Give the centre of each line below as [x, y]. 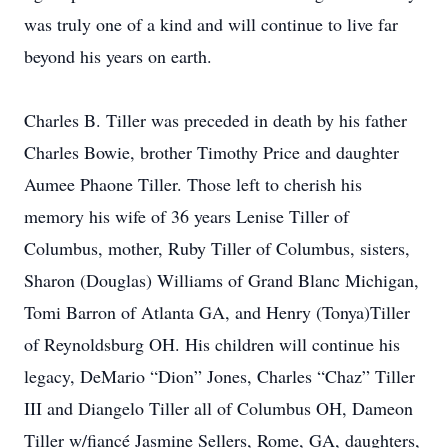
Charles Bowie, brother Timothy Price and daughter [211, 152]
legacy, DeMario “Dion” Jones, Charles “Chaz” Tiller [219, 376]
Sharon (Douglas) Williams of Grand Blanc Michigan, [221, 280]
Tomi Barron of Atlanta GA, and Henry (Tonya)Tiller [217, 312]
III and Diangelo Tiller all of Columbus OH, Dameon [218, 408]
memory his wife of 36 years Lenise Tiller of [186, 216]
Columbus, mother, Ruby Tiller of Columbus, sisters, [217, 248]
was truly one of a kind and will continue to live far [211, 24]
